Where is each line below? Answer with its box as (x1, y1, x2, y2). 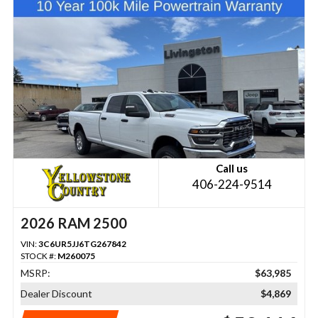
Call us (216, 161, 248, 175)
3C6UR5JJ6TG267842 (38, 238, 126, 249)
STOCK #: (20, 250, 57, 261)
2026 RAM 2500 (20, 214, 127, 231)
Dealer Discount (20, 287, 92, 300)
